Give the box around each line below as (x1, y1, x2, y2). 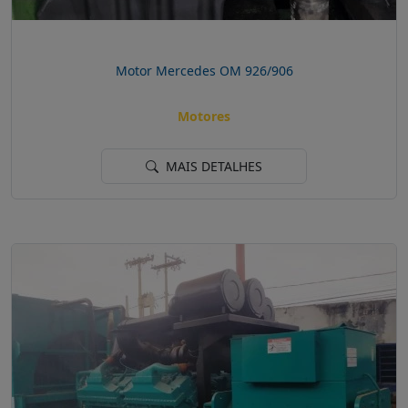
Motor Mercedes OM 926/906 (115, 61, 293, 79)
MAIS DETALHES (162, 158, 262, 176)
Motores (178, 107, 230, 126)
